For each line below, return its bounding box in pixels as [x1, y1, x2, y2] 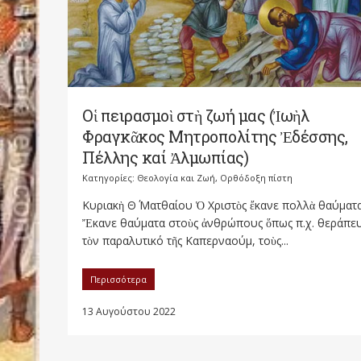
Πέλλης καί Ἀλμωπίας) [82, 147, 248, 168]
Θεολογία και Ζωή [137, 172, 215, 185]
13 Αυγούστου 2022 [82, 305, 176, 319]
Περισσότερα [90, 273, 147, 286]
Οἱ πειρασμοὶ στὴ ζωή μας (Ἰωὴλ [82, 105, 309, 127]
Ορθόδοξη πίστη [220, 172, 293, 185]
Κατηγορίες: [82, 172, 137, 185]
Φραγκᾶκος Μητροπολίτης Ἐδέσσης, [82, 126, 348, 147]
